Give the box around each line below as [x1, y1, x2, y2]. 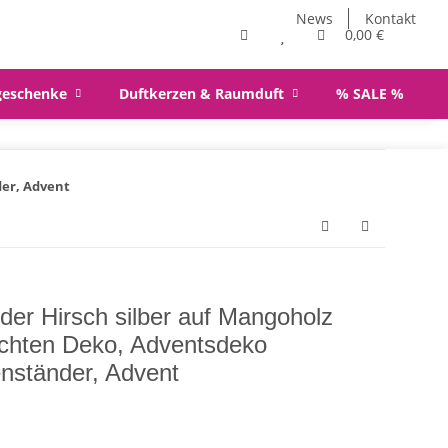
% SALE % [335, 84, 404, 103]
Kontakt [365, 9, 416, 28]
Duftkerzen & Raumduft [119, 84, 285, 103]
